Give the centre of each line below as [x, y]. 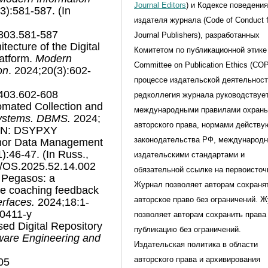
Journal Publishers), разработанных [197, 35]
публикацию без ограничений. [188, 229]
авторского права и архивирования [197, 259]
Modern [54, 58]
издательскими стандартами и [189, 154]
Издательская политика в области [196, 244]
